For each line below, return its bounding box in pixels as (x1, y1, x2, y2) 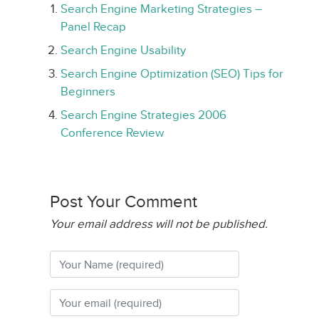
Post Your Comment (50, 192, 197, 211)
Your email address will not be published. (50, 217, 268, 231)
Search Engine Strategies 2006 (61, 108, 226, 122)
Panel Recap (61, 20, 126, 33)
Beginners (61, 85, 115, 98)
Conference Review (61, 126, 164, 140)
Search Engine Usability (61, 43, 186, 57)
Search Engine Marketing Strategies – (61, 2, 262, 16)
